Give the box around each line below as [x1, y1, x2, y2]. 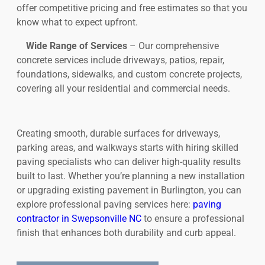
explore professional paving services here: [17, 199, 193, 211]
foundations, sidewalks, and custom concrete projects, [17, 69, 242, 80]
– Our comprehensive [127, 40, 219, 52]
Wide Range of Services [26, 40, 127, 52]
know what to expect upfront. [17, 17, 138, 28]
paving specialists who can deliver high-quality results [17, 156, 241, 168]
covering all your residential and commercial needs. [17, 83, 230, 95]
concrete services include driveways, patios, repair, [17, 54, 224, 66]
